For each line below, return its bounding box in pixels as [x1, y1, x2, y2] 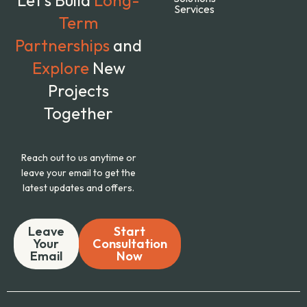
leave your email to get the [21, 166, 136, 179]
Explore [32, 57, 93, 78]
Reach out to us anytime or [21, 151, 136, 164]
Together [44, 102, 114, 123]
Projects [48, 79, 110, 101]
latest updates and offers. [23, 181, 135, 194]
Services [174, 1, 215, 16]
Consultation [92, 235, 167, 251]
